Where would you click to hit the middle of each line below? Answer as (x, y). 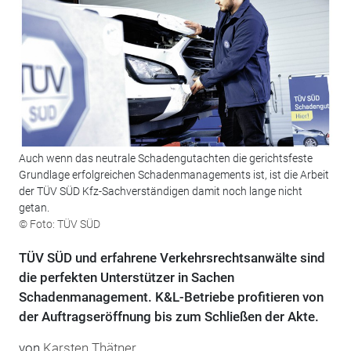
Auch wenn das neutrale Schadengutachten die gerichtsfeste (165, 159)
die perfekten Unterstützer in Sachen (126, 278)
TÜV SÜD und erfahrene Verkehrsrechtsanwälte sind (172, 258)
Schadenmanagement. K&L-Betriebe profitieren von (171, 297)
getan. (34, 208)
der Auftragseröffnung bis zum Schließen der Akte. (168, 317)
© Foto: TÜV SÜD (59, 224)
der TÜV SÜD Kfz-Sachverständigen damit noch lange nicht (160, 192)
